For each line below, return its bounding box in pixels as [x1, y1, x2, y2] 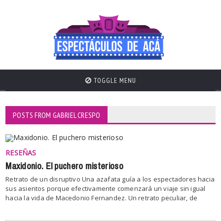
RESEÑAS [5, 148, 37, 157]
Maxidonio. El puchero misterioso [5, 158, 123, 175]
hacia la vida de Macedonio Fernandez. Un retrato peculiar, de [5, 193, 198, 202]
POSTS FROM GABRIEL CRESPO [13, 110, 101, 120]
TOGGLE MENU [91, 76, 136, 85]
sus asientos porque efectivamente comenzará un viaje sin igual [5, 184, 206, 193]
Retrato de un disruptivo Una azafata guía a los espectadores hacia [5, 175, 215, 184]
